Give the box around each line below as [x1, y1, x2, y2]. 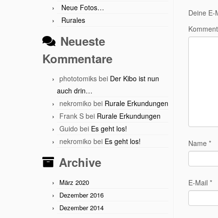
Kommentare [42, 50, 112, 67]
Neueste [60, 33, 105, 49]
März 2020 [59, 178, 89, 187]
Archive [59, 154, 101, 170]
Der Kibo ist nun [110, 73, 159, 83]
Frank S [59, 111, 84, 121]
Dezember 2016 [59, 190, 104, 200]
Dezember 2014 [59, 203, 104, 212]
